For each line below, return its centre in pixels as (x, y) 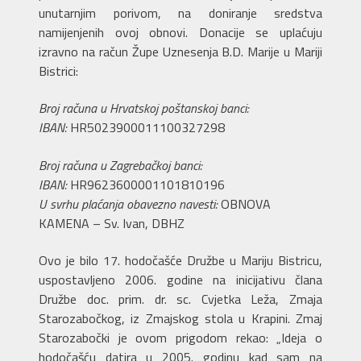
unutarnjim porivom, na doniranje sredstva (180, 12)
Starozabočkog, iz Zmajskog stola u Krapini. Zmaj (180, 319)
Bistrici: (58, 71)
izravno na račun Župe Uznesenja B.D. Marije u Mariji (180, 51)
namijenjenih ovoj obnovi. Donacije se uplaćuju (180, 32)
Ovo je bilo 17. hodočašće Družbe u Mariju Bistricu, (180, 261)
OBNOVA (244, 203)
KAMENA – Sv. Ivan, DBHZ (112, 223)
